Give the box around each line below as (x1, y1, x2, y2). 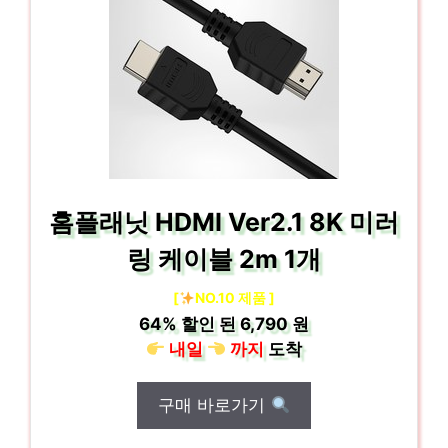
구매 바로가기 (158, 395, 271, 415)
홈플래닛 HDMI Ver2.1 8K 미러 (49, 207, 399, 237)
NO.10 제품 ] (194, 289, 275, 306)
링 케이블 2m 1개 (127, 244, 321, 274)
